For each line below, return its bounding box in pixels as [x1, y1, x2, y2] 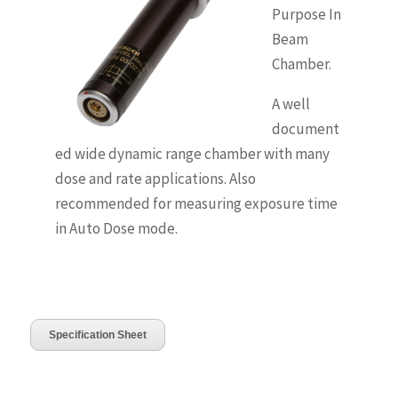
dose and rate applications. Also [55, 169, 257, 188]
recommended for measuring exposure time [55, 194, 338, 213]
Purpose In [272, 4, 342, 24]
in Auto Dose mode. [55, 219, 179, 238]
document [272, 119, 340, 139]
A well [272, 94, 311, 114]
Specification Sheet [48, 329, 147, 341]
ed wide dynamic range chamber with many [55, 144, 330, 163]
